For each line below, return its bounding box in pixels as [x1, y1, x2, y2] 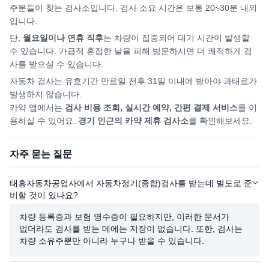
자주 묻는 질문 [10, 149, 72, 159]
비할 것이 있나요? [10, 190, 78, 200]
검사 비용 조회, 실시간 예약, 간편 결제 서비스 [65, 103, 238, 112]
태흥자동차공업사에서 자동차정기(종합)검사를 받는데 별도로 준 [10, 178, 252, 188]
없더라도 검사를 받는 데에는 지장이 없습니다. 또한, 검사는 [19, 224, 243, 234]
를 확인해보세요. [189, 116, 252, 125]
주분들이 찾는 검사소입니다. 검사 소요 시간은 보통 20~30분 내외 [10, 3, 257, 13]
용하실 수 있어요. [10, 116, 78, 125]
